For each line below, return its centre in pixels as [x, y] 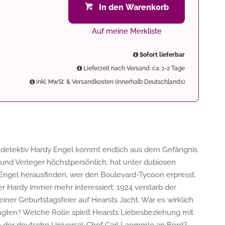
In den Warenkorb [134, 7]
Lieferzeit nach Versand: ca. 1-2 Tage [133, 68]
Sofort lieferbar [161, 55]
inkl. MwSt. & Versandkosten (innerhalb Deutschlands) [110, 82]
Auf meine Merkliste [127, 31]
